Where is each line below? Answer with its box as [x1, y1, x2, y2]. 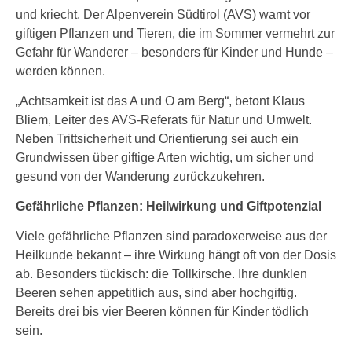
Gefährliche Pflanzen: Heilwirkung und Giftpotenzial [16, 200, 321, 213]
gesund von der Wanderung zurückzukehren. [16, 170, 265, 183]
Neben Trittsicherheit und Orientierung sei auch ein [16, 132, 299, 145]
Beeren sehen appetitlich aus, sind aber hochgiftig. [16, 286, 297, 299]
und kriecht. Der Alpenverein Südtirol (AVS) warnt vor [16, 8, 310, 21]
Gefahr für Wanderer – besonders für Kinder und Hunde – [16, 46, 333, 59]
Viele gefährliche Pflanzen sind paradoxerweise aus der [16, 229, 327, 243]
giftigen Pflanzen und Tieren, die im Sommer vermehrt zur [16, 27, 335, 40]
